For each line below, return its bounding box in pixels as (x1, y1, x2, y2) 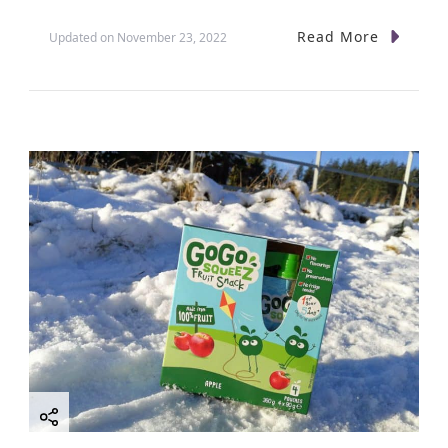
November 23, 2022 (117, 28, 227, 46)
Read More (296, 27, 379, 47)
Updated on (49, 28, 117, 46)
